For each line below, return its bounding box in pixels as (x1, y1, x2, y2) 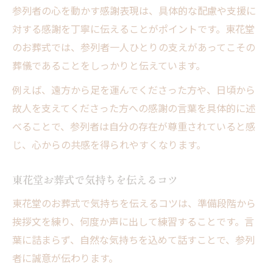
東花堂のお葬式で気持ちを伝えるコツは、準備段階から (12, 195, 256, 210)
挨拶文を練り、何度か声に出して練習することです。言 (12, 213, 254, 229)
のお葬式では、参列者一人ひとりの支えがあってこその (12, 39, 255, 54)
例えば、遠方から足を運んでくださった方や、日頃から (12, 82, 255, 97)
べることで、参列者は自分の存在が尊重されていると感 (12, 118, 255, 133)
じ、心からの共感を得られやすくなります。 (12, 136, 206, 152)
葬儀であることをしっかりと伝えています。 (12, 57, 205, 73)
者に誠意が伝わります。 (12, 250, 118, 265)
